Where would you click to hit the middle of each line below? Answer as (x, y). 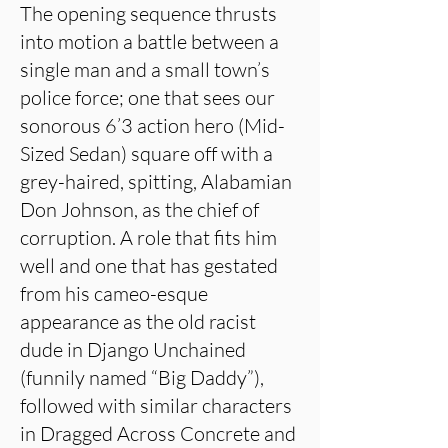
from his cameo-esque (114, 293)
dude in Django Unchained (133, 349)
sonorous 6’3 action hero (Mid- (152, 125)
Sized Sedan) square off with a (146, 153)
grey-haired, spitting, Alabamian (156, 181)
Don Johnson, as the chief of (139, 209)
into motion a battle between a (149, 41)
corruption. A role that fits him (148, 237)
